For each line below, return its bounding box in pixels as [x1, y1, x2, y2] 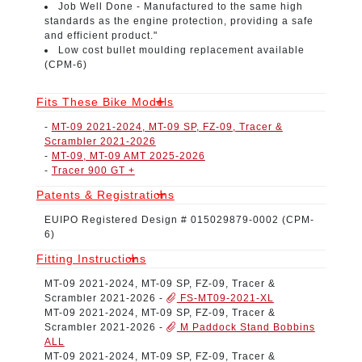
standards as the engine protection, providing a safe [44, 15, 314, 27]
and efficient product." [44, 29, 158, 41]
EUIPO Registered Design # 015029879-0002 [44, 213, 282, 225]
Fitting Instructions [36, 251, 146, 265]
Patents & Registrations [36, 187, 175, 201]
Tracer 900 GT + [51, 164, 135, 176]
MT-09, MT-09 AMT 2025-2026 [51, 149, 205, 162]
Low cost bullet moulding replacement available [57, 44, 305, 56]
